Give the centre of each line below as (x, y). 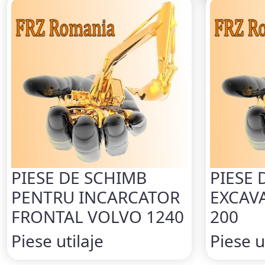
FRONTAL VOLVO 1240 (98, 216)
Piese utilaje (57, 240)
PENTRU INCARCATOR (96, 197)
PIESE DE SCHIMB (79, 177)
